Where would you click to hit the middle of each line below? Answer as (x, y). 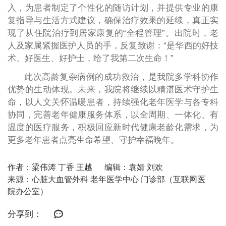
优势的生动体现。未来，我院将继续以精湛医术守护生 (113, 90)
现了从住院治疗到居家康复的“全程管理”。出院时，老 (113, 33)
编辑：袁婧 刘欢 (133, 167)
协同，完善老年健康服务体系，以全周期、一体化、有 (113, 115)
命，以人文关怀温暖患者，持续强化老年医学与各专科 (113, 102)
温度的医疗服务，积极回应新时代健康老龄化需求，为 (113, 128)
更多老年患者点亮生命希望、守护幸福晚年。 (93, 140)
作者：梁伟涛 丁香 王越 (50, 167)
